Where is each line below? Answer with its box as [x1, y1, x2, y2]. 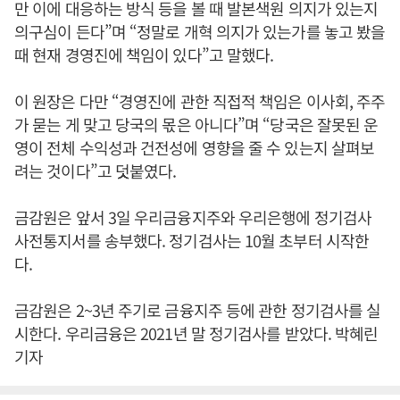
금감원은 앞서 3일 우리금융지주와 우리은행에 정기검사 [14, 205, 371, 229]
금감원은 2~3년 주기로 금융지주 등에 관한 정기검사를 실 [14, 298, 381, 321]
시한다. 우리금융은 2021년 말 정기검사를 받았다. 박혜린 [14, 321, 379, 345]
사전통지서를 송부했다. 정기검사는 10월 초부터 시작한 [14, 229, 369, 252]
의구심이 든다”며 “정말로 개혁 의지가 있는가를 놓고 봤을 [14, 20, 386, 43]
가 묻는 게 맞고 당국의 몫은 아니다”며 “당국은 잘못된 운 [14, 112, 379, 136]
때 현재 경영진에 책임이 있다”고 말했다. [14, 43, 274, 66]
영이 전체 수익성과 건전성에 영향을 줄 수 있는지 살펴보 [14, 136, 375, 159]
